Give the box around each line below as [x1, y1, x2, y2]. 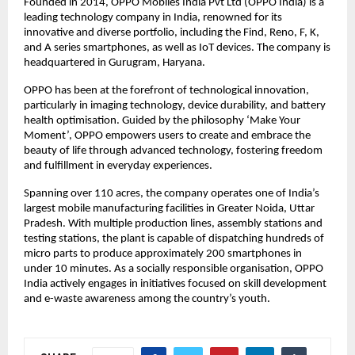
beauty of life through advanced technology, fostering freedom [24, 144, 323, 157]
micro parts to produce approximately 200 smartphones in [24, 247, 302, 260]
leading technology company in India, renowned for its [24, 11, 282, 24]
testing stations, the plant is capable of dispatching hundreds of [24, 232, 324, 245]
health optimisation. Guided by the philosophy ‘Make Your [24, 114, 300, 127]
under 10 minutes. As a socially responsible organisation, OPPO [24, 262, 323, 275]
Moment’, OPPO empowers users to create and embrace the [24, 129, 311, 142]
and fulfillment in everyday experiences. [24, 159, 215, 172]
